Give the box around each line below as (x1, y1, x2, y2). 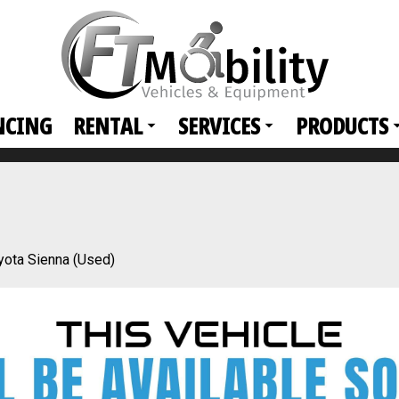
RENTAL (73, 110, 142, 142)
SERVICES (178, 110, 260, 142)
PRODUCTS (296, 110, 388, 142)
